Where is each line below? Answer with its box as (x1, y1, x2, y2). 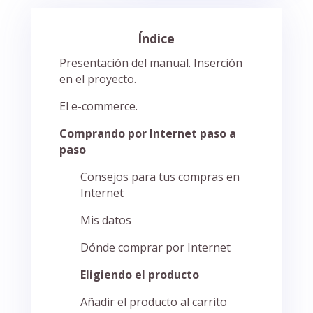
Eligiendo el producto (80, 267, 199, 283)
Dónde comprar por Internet (80, 240, 231, 256)
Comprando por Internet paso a (59, 126, 236, 142)
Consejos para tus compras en (80, 169, 240, 185)
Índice (138, 30, 175, 48)
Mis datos (80, 212, 131, 228)
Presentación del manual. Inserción (59, 55, 242, 71)
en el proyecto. (59, 71, 136, 87)
